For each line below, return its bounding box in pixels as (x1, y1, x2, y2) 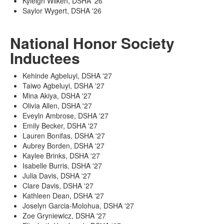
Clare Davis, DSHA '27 (22, 180, 93, 190)
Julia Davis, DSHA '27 (22, 170, 91, 180)
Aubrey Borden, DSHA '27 (22, 140, 104, 150)
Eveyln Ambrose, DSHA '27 (22, 110, 108, 120)
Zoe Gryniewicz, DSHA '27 (22, 210, 106, 220)
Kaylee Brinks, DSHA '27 (22, 150, 100, 160)
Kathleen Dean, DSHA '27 (22, 190, 104, 200)
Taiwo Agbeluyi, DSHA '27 (22, 80, 104, 90)
